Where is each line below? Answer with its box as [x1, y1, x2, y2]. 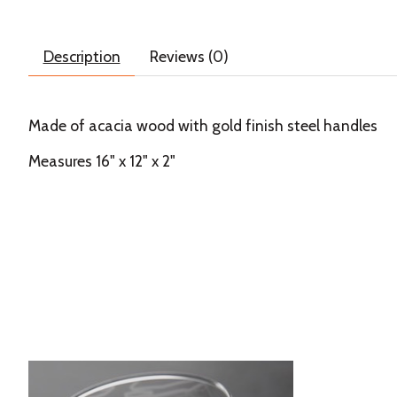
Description [43, 46, 121, 66]
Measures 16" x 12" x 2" [28, 152, 175, 171]
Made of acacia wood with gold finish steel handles [28, 115, 378, 135]
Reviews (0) [149, 46, 229, 66]
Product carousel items [28, 360, 183, 379]
